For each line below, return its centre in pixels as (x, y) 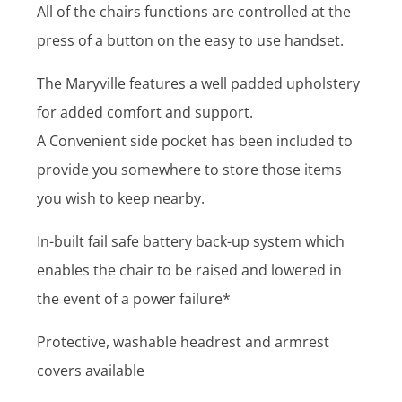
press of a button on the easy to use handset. (190, 40)
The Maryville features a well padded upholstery (198, 83)
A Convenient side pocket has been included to (195, 140)
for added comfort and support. (145, 112)
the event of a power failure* (134, 298)
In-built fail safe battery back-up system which (191, 241)
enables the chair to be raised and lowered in (189, 270)
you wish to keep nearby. (121, 198)
